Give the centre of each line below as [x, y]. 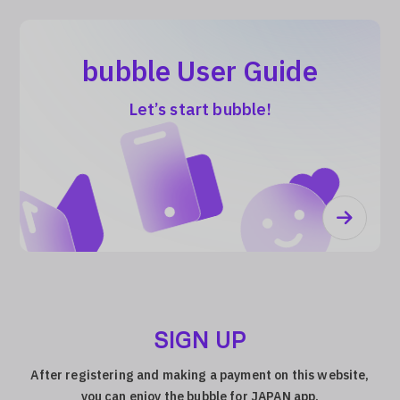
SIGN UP [200, 342]
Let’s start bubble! [200, 110]
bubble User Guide [200, 73]
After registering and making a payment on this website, [200, 376]
